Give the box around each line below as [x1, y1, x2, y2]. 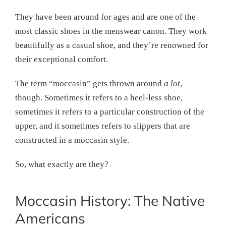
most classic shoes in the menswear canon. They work [15, 26, 207, 36]
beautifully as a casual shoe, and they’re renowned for [15, 40, 208, 50]
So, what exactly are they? [15, 159, 108, 169]
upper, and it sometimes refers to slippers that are [15, 121, 190, 131]
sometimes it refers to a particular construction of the [15, 107, 204, 117]
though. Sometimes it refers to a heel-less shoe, [15, 93, 183, 102]
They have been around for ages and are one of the [15, 12, 196, 22]
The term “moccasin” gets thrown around [15, 79, 164, 88]
